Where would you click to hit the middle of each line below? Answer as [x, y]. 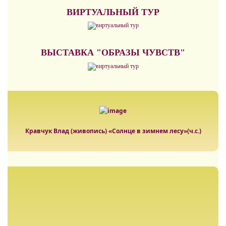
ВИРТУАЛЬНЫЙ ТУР [113, 12]
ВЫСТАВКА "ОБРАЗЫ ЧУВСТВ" [113, 53]
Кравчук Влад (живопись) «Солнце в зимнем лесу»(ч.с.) [113, 131]
